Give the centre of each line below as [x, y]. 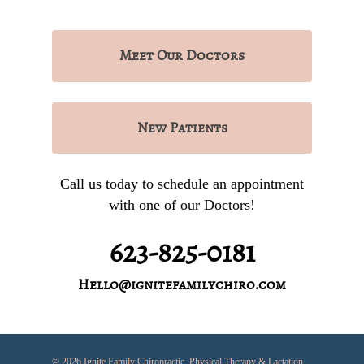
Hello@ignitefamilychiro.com [182, 284]
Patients [198, 128]
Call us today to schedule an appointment [182, 183]
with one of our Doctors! [182, 204]
